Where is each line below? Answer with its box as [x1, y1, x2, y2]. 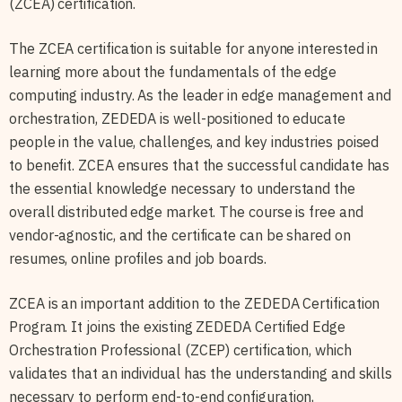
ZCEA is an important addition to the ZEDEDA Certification [9, 293, 380, 312]
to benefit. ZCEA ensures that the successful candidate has [9, 155, 390, 174]
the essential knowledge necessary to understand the [9, 179, 355, 197]
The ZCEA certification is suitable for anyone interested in [9, 39, 379, 57]
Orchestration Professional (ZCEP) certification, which [9, 340, 352, 359]
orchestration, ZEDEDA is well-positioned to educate [9, 109, 345, 127]
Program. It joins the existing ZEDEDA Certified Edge [9, 317, 345, 336]
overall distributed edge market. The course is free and [9, 202, 363, 221]
